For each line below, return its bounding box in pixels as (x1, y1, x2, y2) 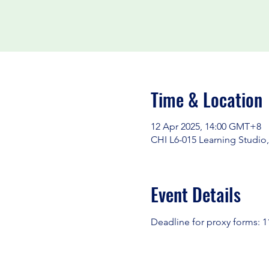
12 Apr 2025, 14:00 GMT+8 (150, 121, 261, 132)
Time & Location (150, 86, 262, 113)
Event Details (150, 181, 241, 208)
